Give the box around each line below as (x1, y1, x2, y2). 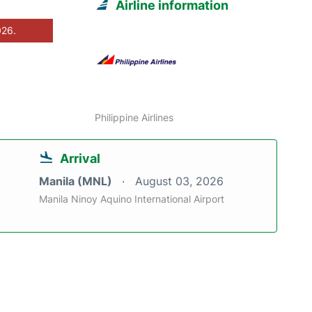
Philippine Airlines (95, 111, 174, 123)
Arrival (60, 150, 100, 166)
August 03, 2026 (135, 173, 224, 188)
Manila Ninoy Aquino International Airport (39, 192, 224, 205)
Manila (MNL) (39, 173, 115, 188)
